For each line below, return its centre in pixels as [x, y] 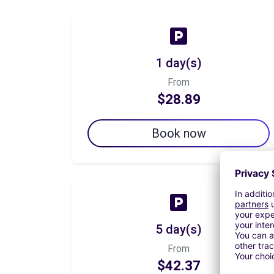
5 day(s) [179, 229]
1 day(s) [179, 63]
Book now [179, 133]
